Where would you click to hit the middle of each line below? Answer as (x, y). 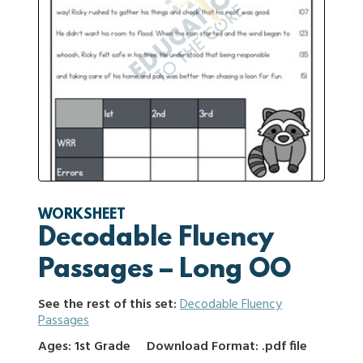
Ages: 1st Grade (84, 347)
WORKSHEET (82, 216)
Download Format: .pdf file (227, 347)
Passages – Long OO (164, 271)
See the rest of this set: (109, 305)
